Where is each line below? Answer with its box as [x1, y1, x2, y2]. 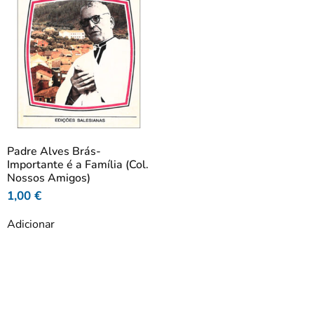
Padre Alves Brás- [7, 144, 101, 160]
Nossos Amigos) [7, 170, 90, 186]
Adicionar [7, 216, 55, 232]
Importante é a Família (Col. [7, 157, 149, 173]
